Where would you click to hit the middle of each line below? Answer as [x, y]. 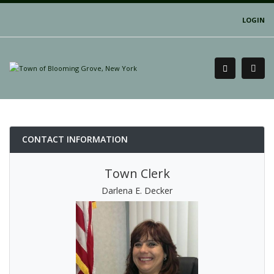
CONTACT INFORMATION [75, 139]
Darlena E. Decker [137, 191]
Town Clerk [137, 173]
